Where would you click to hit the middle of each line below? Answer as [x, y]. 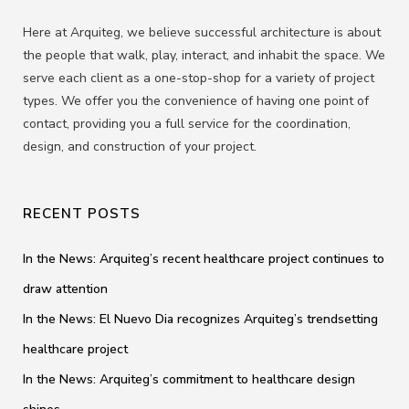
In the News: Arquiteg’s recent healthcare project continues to [204, 259]
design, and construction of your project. [140, 147]
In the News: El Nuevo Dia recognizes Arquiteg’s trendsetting [200, 319]
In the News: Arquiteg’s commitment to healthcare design [189, 379]
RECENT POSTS [82, 214]
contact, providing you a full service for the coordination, [187, 124]
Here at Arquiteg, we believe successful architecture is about [202, 32]
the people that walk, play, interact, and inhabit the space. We [204, 55]
